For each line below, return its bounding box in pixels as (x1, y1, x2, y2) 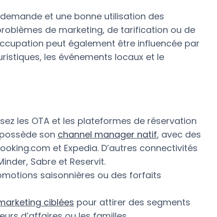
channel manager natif (57, 128, 157, 140)
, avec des (156, 128, 201, 140)
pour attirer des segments (74, 196, 190, 208)
